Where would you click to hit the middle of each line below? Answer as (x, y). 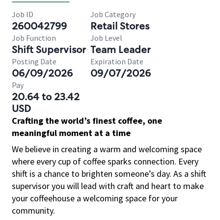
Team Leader (121, 50)
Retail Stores (120, 26)
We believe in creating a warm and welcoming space (107, 149)
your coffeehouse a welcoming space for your (95, 198)
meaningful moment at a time (71, 133)
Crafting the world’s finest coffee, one (87, 121)
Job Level (106, 38)
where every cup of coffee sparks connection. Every (105, 161)
